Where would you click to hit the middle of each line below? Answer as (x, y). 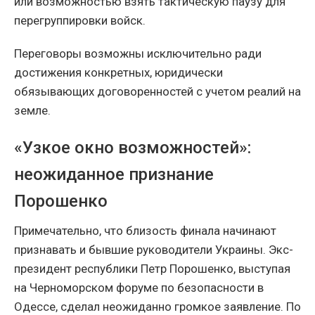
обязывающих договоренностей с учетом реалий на (157, 91)
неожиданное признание (114, 174)
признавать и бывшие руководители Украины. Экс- (154, 249)
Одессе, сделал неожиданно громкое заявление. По (157, 306)
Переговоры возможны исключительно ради (138, 53)
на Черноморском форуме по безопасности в (139, 287)
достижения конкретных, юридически (118, 72)
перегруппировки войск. (80, 20)
